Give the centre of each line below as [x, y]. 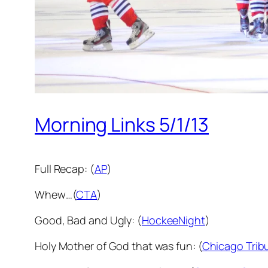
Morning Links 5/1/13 [122, 124]
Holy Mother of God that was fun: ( [118, 246]
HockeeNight [173, 220]
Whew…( [56, 195]
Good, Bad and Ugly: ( [88, 220]
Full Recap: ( [65, 169]
